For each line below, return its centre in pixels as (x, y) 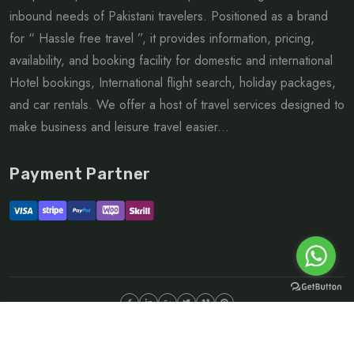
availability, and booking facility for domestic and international (171, 61)
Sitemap (205, 338)
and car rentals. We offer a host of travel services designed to (177, 105)
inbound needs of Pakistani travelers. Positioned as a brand (169, 17)
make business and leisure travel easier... (119, 127)
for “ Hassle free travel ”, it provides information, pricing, (162, 39)
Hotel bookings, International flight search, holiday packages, (173, 83)
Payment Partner (80, 174)
